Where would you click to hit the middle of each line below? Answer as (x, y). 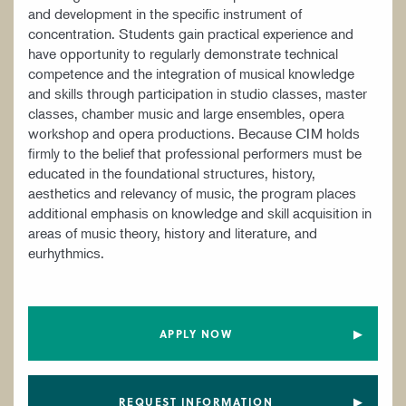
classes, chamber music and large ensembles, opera (186, 113)
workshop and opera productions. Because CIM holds (194, 133)
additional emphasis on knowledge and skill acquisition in (200, 213)
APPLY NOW (196, 333)
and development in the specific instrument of (165, 14)
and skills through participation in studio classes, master (198, 93)
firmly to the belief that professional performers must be (195, 153)
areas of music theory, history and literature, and (173, 233)
